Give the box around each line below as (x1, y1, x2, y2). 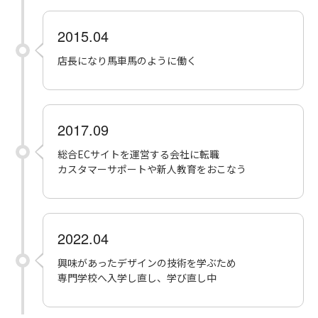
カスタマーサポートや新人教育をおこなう (57, 162, 246, 176)
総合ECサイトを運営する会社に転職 (57, 147, 219, 161)
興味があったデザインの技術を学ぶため (57, 256, 236, 270)
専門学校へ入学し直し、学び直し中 (57, 270, 216, 285)
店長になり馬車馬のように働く (57, 53, 197, 67)
